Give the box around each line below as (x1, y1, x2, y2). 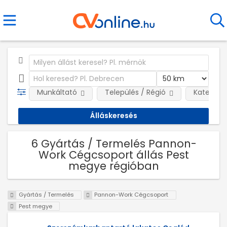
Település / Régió (104, 87, 166, 97)
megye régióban (68, 158, 159, 173)
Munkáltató (36, 87, 77, 97)
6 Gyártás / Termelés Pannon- (30, 136, 197, 151)
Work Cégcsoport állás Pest (38, 147, 189, 162)
